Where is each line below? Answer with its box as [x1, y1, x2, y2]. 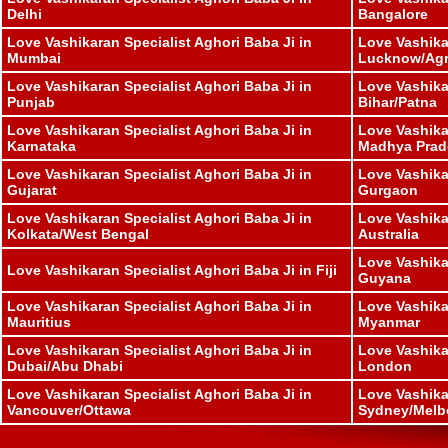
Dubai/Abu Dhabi [7, 358, 123, 375]
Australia [358, 226, 419, 243]
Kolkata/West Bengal [7, 226, 149, 243]
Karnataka [7, 138, 76, 155]
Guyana [358, 270, 411, 287]
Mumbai [7, 50, 61, 67]
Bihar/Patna [358, 94, 437, 111]
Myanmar [358, 314, 420, 331]
